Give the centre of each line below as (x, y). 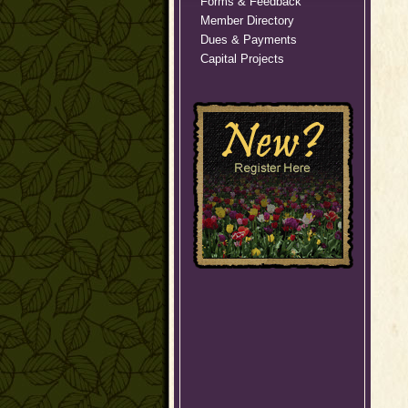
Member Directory (247, 20)
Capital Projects (242, 59)
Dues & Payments (248, 40)
